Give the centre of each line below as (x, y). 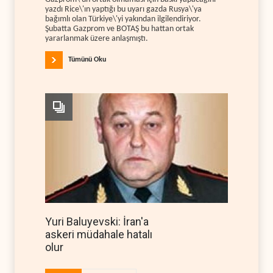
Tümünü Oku (87, 60)
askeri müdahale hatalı (99, 235)
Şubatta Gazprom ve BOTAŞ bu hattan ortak (119, 29)
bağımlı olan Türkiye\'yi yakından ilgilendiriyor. (123, 19)
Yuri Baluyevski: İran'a (97, 222)
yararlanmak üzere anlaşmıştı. (97, 38)
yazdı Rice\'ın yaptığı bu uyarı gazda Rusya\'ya (123, 9)
